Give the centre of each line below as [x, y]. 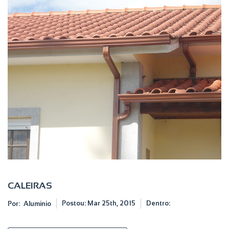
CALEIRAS [30, 186]
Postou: [75, 203]
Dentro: [158, 203]
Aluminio [37, 204]
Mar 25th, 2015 [111, 203]
